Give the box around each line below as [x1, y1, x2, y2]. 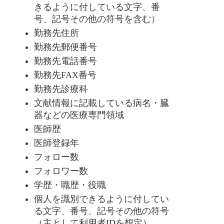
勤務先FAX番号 [34, 70, 96, 80]
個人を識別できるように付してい [34, 194, 169, 204]
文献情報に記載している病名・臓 [34, 98, 169, 108]
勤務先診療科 [34, 84, 88, 94]
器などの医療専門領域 [34, 110, 124, 120]
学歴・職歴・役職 [34, 180, 106, 190]
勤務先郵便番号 [34, 42, 97, 52]
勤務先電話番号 [34, 56, 97, 66]
